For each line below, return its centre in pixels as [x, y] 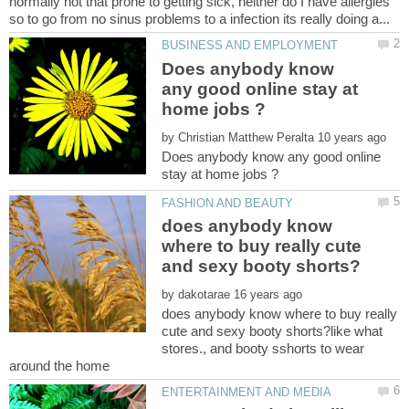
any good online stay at [260, 89]
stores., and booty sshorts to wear [263, 348]
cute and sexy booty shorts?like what [273, 331]
